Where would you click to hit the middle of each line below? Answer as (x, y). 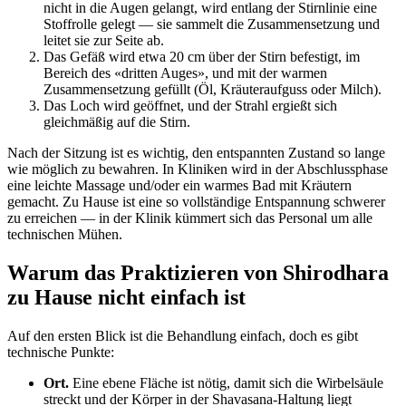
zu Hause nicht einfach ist (126, 297)
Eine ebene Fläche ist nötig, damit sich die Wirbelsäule (226, 382)
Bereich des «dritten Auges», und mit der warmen (185, 73)
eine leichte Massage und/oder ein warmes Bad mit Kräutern (179, 186)
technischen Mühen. (65, 235)
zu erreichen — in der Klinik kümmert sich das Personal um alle (190, 218)
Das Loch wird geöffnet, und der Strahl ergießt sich (190, 106)
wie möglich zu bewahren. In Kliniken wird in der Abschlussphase (198, 169)
